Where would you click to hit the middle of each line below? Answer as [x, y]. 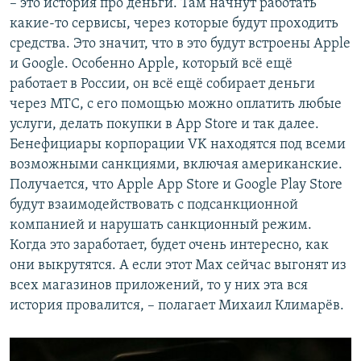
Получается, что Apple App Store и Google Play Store [176, 185]
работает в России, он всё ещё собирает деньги [162, 85]
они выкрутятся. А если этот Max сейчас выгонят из [178, 266]
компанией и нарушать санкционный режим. [161, 226]
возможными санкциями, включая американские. [176, 165]
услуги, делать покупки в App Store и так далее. [164, 125]
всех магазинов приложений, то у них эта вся [159, 286]
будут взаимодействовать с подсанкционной [154, 205]
